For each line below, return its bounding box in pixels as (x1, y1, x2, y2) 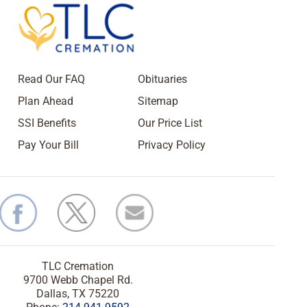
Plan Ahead (18, 94, 73, 108)
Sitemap (138, 94, 178, 108)
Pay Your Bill (18, 138, 79, 151)
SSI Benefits (18, 116, 76, 130)
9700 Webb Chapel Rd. (23, 273, 133, 286)
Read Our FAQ (18, 72, 85, 86)
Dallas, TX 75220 (36, 286, 119, 300)
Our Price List (138, 116, 202, 130)
